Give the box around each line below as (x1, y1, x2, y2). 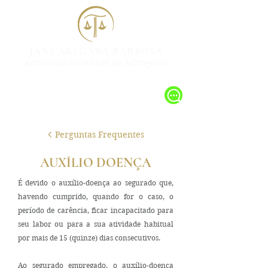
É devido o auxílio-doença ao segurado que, (18, 178, 173, 187)
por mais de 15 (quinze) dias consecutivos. (18, 233, 160, 242)
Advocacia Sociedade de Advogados (25, 57, 169, 68)
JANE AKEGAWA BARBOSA (29, 45, 163, 57)
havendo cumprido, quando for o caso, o (18, 192, 173, 201)
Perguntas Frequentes (55, 129, 144, 140)
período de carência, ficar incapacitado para (18, 206, 173, 215)
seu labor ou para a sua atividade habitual (18, 220, 173, 229)
